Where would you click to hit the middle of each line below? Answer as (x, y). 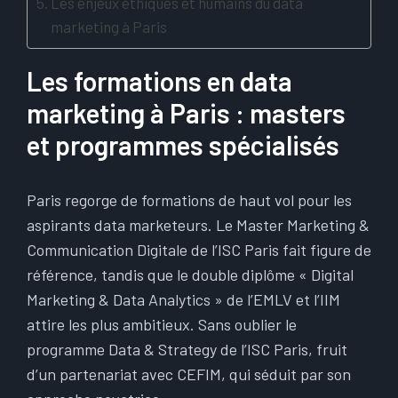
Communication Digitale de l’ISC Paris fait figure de (199, 250)
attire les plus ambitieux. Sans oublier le (162, 324)
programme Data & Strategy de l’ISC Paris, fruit (187, 349)
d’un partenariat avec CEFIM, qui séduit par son (189, 374)
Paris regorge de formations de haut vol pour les (189, 200)
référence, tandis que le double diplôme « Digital (190, 275)
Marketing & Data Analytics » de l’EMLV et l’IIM (183, 299)
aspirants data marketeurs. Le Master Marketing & (198, 225)
